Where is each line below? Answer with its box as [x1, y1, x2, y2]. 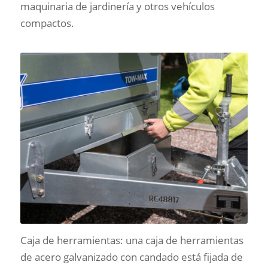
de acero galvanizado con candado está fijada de [20, 250, 243, 264]
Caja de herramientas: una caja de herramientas [20, 233, 243, 248]
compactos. [20, 16, 74, 31]
